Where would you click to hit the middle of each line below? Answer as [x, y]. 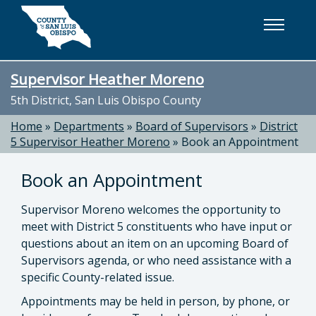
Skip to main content [71, 16]
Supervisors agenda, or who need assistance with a [156, 260]
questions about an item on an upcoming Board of [155, 243]
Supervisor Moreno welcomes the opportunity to [151, 209]
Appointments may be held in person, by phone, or [156, 301]
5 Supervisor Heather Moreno [90, 142]
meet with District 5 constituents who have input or [157, 226]
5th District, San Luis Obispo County [106, 100]
